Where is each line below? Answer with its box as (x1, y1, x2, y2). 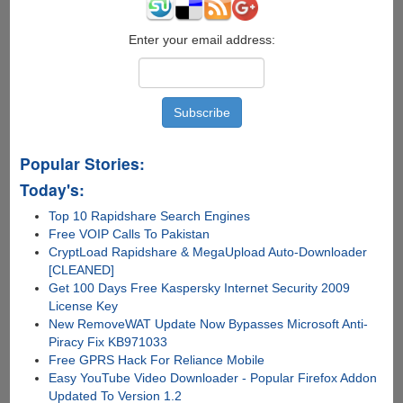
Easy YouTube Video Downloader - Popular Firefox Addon (49, 371, 378, 386)
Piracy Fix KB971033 (49, 335, 168, 350)
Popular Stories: (19, 152, 145, 175)
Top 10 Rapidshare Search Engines (49, 209, 251, 224)
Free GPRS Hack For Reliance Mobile (49, 353, 265, 368)
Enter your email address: (128, 32, 275, 48)
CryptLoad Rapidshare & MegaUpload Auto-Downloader (49, 245, 368, 260)
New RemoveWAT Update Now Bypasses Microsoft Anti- (49, 317, 369, 332)
